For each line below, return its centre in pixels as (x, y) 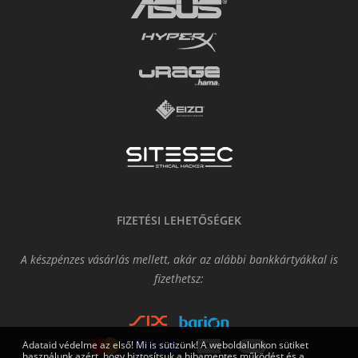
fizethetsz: (179, 278)
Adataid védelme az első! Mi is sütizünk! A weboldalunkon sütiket (165, 345)
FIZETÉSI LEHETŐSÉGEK (179, 220)
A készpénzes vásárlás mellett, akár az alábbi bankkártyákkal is (179, 259)
